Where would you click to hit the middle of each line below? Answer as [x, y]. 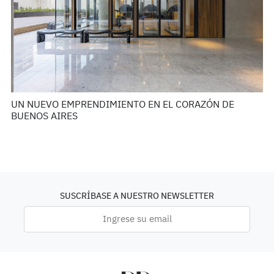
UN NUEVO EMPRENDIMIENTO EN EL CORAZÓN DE [122, 105]
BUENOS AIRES [44, 117]
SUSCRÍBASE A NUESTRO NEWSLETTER [137, 196]
